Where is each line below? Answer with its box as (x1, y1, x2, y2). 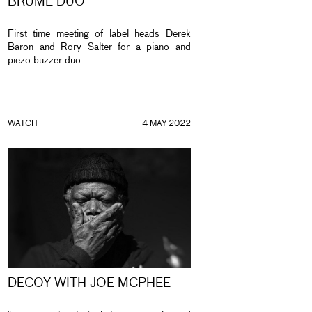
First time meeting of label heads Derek (8, 29, 191, 40)
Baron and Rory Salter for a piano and (8, 42, 191, 53)
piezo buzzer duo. (8, 56, 86, 66)
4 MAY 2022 (141, 120, 191, 128)
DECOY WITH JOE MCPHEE (8, 277, 171, 290)
